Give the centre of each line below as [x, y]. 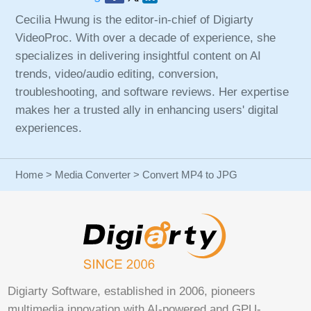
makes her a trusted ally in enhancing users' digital [147, 110]
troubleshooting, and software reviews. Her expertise [152, 92]
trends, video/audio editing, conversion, [117, 74]
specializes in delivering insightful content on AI [138, 56]
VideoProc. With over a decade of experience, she [146, 37]
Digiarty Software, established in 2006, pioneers [132, 291]
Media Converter [93, 174]
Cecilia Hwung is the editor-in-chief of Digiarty [135, 19]
